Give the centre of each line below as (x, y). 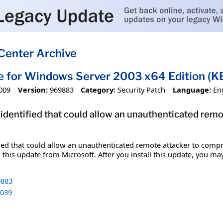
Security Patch (142, 89)
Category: (98, 89)
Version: (33, 89)
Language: (192, 89)
